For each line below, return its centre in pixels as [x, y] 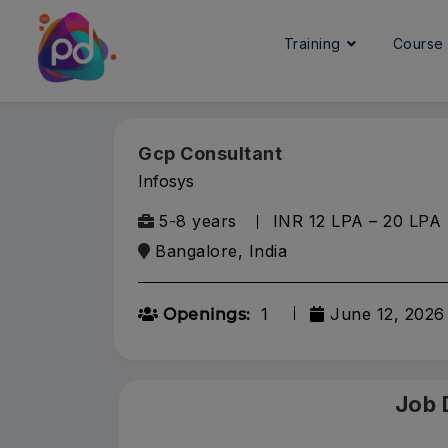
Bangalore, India [221, 251]
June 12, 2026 [387, 314]
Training [314, 43]
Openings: [204, 314]
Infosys [166, 181]
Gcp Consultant [210, 153]
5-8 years [198, 221]
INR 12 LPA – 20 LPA [356, 221]
